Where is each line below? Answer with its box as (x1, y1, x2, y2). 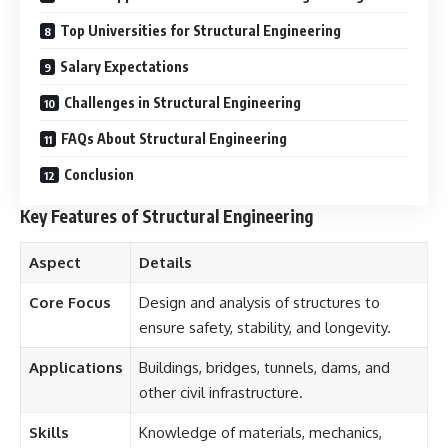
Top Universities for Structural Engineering (60, 22, 341, 40)
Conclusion (64, 166, 134, 184)
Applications (28, 357, 123, 377)
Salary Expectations (60, 58, 189, 76)
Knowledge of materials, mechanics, (138, 422, 382, 442)
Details (138, 252, 192, 272)
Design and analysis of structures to (138, 292, 380, 312)
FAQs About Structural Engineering (61, 130, 287, 148)
